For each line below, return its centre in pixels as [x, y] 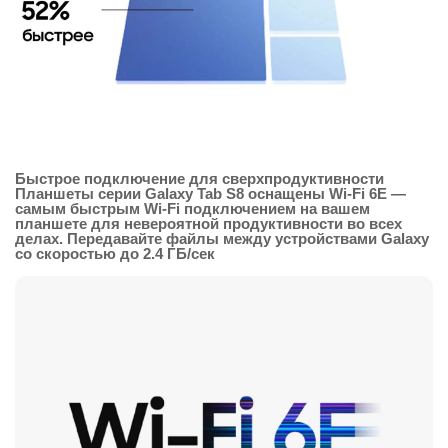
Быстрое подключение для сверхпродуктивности [199, 179]
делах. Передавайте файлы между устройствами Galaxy [222, 239]
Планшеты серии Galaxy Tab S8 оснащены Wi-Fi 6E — [210, 194]
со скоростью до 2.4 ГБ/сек [115, 254]
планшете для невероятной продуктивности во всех [208, 224]
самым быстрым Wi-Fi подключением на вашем [192, 209]
